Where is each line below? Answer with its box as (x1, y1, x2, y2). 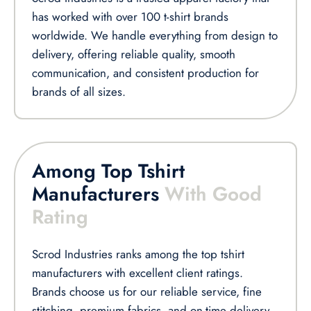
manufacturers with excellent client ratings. (32, 264, 243, 282)
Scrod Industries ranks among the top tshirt (32, 246, 244, 263)
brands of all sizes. (32, 83, 126, 101)
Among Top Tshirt (32, 157, 185, 186)
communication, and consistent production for (32, 65, 259, 82)
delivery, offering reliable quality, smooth (32, 46, 235, 63)
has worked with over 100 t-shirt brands (32, 8, 228, 26)
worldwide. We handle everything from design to (32, 27, 278, 44)
